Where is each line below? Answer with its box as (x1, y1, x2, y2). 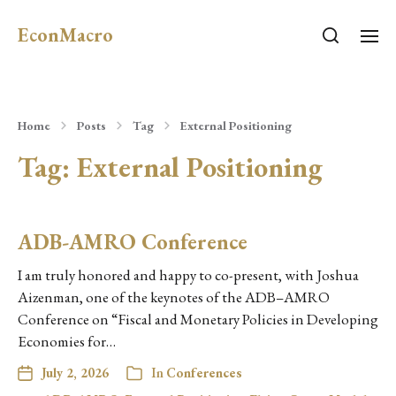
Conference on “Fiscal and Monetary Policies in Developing (18, 309, 378, 329)
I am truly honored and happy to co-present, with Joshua (18, 265, 359, 285)
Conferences (166, 364, 242, 381)
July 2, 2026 (42, 364, 109, 381)
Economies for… (18, 331, 116, 351)
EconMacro (18, 22, 113, 48)
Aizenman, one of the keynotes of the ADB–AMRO (18, 287, 330, 307)
